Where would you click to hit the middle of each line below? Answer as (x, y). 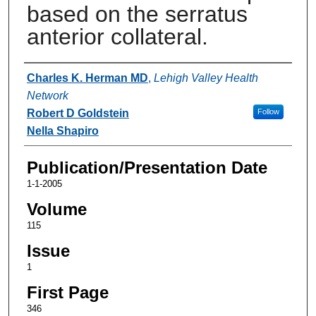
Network (47, 95)
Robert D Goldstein (78, 113)
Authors (53, 76)
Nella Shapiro (62, 130)
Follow (268, 111)
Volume (56, 209)
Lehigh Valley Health (206, 78)
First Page (67, 292)
